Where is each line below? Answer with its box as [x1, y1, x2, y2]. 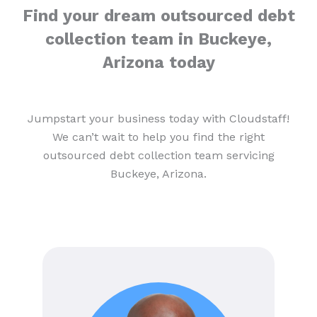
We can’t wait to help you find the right [52, 130, 265, 144]
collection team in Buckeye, [45, 30, 272, 50]
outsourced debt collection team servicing [42, 149, 275, 163]
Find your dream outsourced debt [22, 6, 295, 26]
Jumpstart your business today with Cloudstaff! [28, 112, 289, 126]
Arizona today [102, 53, 215, 73]
